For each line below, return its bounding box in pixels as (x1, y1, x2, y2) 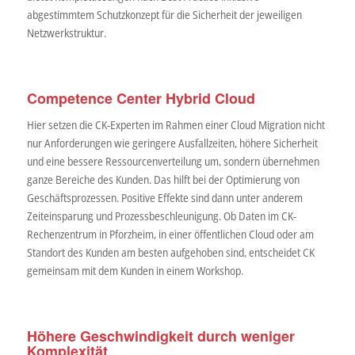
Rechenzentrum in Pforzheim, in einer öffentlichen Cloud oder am (26, 226, 314, 242)
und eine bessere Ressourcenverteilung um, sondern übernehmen (26, 153, 319, 169)
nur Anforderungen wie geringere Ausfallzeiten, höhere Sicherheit (26, 135, 318, 151)
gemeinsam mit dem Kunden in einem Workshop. (26, 262, 243, 278)
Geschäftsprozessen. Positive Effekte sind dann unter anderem (26, 189, 303, 205)
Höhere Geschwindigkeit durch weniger (26, 325, 295, 346)
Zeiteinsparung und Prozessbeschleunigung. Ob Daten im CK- (26, 208, 296, 223)
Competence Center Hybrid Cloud (26, 87, 255, 109)
